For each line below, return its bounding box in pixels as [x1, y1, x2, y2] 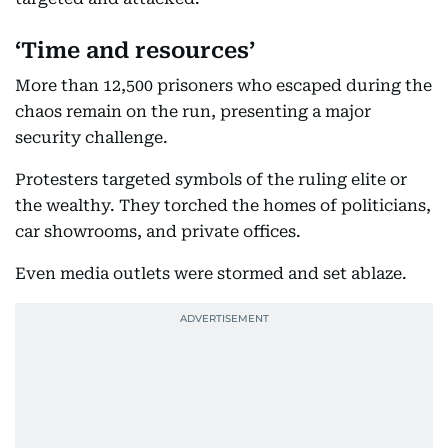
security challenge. [15, 128, 168, 147]
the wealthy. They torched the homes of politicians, [15, 196, 431, 215]
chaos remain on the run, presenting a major [15, 102, 371, 121]
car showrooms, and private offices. [15, 222, 301, 241]
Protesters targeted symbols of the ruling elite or [15, 170, 407, 189]
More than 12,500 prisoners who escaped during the [15, 76, 432, 95]
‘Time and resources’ [15, 38, 255, 63]
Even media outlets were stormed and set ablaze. [15, 264, 407, 283]
